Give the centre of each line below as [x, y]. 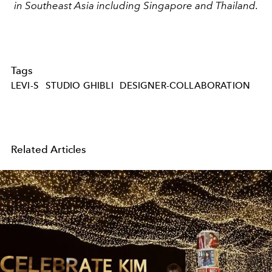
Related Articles [49, 150]
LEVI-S [25, 86]
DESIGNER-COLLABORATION [185, 86]
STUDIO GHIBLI [79, 86]
